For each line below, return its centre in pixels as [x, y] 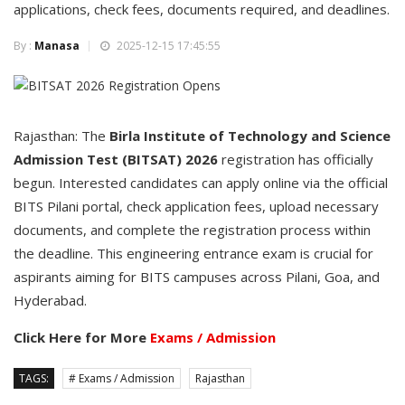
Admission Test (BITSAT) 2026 [116, 160]
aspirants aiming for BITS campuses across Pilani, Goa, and [197, 277]
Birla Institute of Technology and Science [250, 136]
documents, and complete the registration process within [192, 230]
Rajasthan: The [61, 136]
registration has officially [296, 160]
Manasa [57, 46]
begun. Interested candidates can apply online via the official [201, 183]
